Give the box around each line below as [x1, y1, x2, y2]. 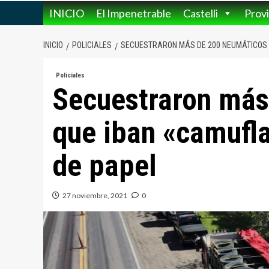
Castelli [183, 7, 218, 20]
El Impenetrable [96, 7, 171, 20]
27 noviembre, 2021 [62, 191, 127, 201]
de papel [52, 148, 157, 184]
